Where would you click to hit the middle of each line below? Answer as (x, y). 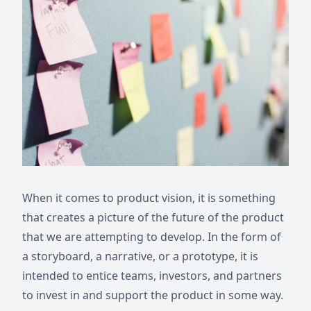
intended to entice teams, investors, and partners (152, 276)
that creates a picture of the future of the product (153, 217)
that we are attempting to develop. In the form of (152, 237)
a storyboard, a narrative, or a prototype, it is (140, 256)
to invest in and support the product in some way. (153, 295)
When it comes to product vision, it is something (149, 198)
